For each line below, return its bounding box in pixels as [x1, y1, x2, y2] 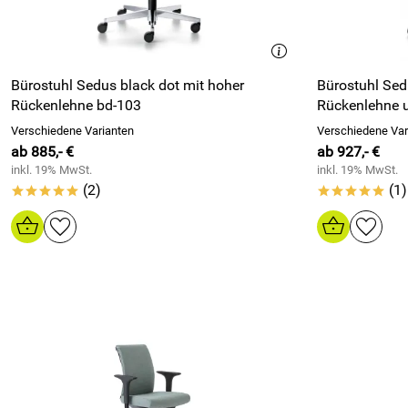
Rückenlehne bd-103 [11, 97, 141, 114]
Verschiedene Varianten [11, 124, 134, 138]
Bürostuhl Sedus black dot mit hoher [11, 76, 244, 94]
